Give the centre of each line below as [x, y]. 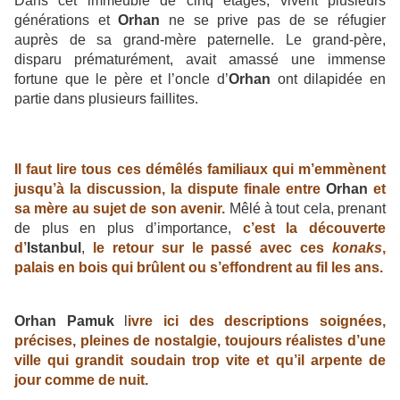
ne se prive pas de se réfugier [273, 20]
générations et [67, 20]
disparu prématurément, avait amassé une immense [200, 59]
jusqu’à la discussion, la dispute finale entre [167, 188]
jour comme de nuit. [81, 379]
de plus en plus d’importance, [129, 228]
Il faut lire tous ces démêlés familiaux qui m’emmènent [200, 169]
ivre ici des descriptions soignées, [257, 321]
